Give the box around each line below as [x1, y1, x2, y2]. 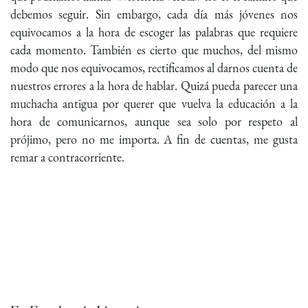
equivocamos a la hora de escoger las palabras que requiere [10, 24, 298, 41]
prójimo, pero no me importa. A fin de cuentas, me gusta [10, 131, 298, 148]
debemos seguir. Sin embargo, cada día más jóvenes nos [10, 6, 298, 23]
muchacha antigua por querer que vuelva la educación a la [10, 96, 298, 112]
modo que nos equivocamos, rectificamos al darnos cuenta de [10, 60, 298, 76]
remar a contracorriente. [10, 149, 124, 166]
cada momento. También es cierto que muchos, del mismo [10, 42, 298, 58]
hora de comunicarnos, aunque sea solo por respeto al [10, 113, 298, 130]
